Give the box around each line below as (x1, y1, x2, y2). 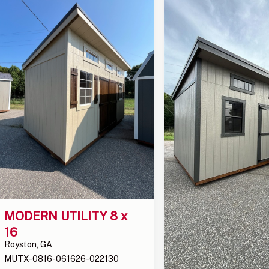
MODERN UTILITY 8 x (4, 208, 131, 223)
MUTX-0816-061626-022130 (4, 253, 119, 264)
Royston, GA (4, 239, 53, 249)
